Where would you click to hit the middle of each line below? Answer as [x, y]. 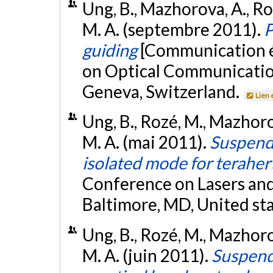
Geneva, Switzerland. [162, 91]
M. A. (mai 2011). [146, 142]
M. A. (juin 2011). [147, 255]
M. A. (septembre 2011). [173, 29]
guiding [109, 50]
